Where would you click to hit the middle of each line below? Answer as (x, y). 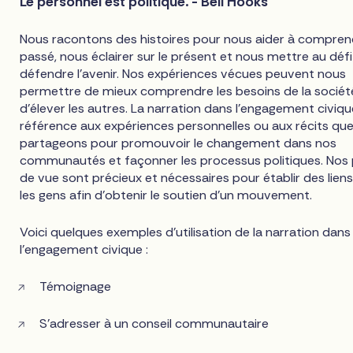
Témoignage (76, 286)
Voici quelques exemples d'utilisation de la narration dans (186, 232)
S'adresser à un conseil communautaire (154, 324)
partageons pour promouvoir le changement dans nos (178, 143)
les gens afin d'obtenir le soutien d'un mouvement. (166, 195)
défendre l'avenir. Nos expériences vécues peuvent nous (183, 73)
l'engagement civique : (84, 249)
